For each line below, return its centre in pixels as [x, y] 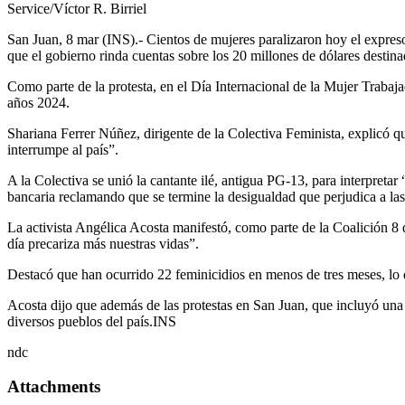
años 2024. [38, 102]
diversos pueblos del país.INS [92, 321]
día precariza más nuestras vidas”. [103, 243]
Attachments [54, 387]
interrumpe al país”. [63, 149]
